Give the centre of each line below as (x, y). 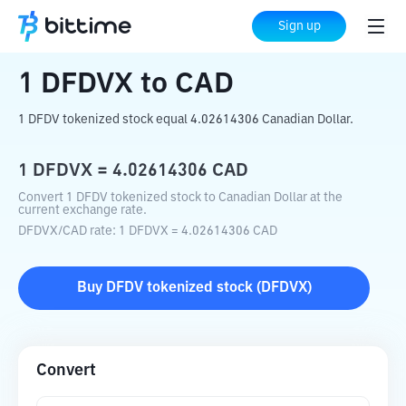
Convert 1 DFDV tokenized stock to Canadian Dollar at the (180, 198)
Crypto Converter (128, 27)
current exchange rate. (82, 210)
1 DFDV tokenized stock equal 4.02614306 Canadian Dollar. (186, 120)
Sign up (299, 26)
